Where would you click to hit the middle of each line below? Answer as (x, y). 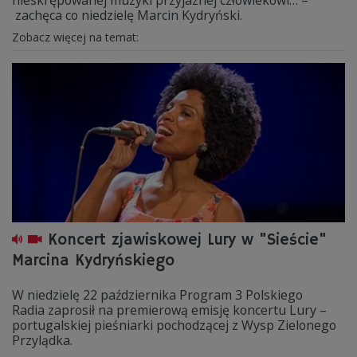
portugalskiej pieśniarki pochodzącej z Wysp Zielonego (174, 325)
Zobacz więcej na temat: (77, 37)
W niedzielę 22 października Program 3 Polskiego (157, 295)
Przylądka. (42, 340)
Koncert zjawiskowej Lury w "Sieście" (187, 240)
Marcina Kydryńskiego (93, 261)
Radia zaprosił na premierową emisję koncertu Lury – (169, 310)
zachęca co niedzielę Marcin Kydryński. (127, 15)
